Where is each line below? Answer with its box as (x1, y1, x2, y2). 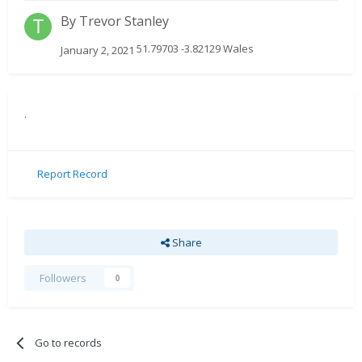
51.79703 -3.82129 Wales (134, 41, 254, 57)
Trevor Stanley (79, 12, 169, 31)
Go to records (35, 335, 103, 350)
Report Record (37, 166, 107, 182)
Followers (40, 270, 86, 285)
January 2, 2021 (61, 42, 134, 57)
